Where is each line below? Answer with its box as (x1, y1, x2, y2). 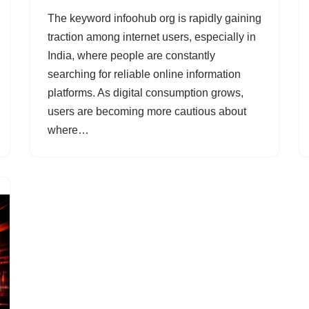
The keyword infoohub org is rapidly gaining (48, 12, 261, 25)
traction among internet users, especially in (48, 31, 256, 43)
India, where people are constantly (48, 50, 215, 62)
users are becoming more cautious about (48, 106, 246, 118)
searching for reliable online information (48, 68, 241, 81)
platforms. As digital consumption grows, (48, 87, 243, 99)
